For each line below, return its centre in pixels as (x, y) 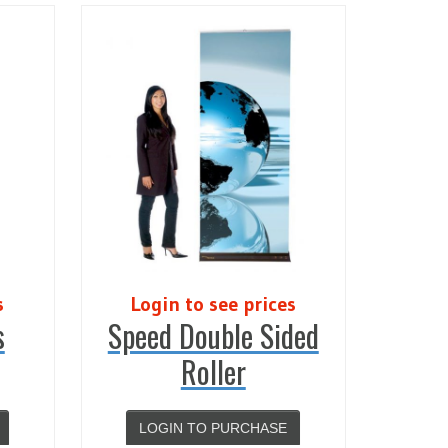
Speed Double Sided (213, 335)
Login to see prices (213, 304)
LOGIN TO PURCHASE (213, 428)
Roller (213, 371)
